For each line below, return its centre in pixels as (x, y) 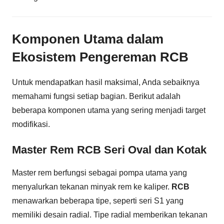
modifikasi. (31, 124)
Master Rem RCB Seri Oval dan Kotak (109, 150)
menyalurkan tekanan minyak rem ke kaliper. (92, 186)
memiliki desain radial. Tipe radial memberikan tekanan (110, 214)
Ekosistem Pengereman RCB (100, 57)
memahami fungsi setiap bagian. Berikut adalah (96, 96)
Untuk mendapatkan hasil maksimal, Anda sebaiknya (106, 82)
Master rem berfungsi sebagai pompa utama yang (99, 172)
